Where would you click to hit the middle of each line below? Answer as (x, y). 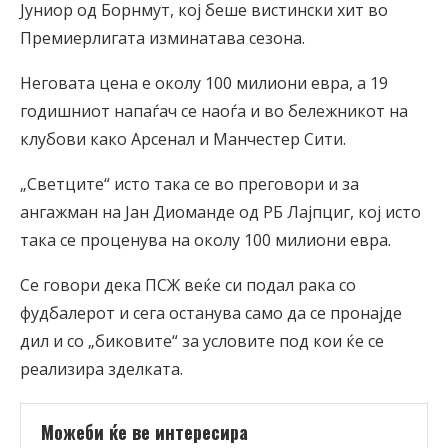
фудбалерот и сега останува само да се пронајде (211, 313)
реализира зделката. (101, 369)
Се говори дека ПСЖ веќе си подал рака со (188, 285)
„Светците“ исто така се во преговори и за (189, 184)
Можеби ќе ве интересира (144, 432)
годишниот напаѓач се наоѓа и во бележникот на (214, 111)
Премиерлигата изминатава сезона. (162, 38)
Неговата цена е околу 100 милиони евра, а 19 (204, 83)
